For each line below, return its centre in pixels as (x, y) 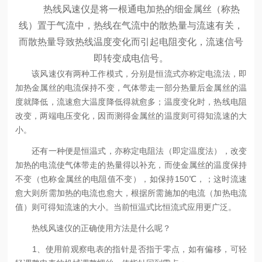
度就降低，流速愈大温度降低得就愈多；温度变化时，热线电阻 (131, 101)
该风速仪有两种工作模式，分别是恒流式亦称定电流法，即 (131, 73)
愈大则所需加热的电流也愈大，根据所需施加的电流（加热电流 (131, 193)
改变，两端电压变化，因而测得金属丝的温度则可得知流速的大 (131, 116)
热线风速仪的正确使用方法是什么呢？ (93, 228)
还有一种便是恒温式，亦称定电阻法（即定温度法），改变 (131, 151)
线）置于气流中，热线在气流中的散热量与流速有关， (131, 25)
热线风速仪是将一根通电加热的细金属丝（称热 (131, 9)
